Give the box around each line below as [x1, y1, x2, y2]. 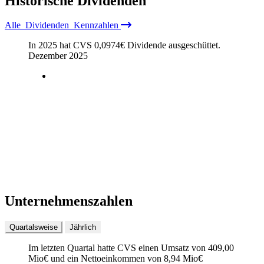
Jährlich [70, 223, 96, 232]
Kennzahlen [71, 20, 118, 31]
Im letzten [28, 243, 67, 253]
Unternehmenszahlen [5, 193, 133, 209]
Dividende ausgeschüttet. [125, 40, 220, 51]
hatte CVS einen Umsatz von [95, 243, 208, 253]
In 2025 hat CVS [28, 40, 94, 51]
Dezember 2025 [28, 51, 88, 61]
